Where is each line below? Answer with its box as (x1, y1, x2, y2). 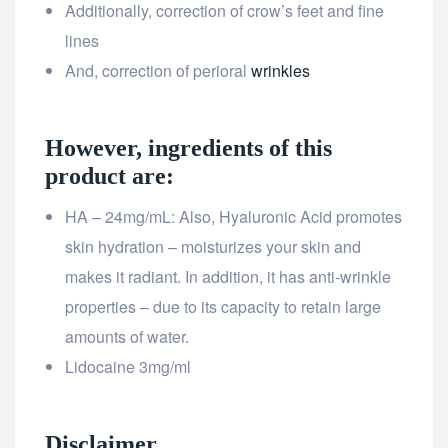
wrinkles (251, 59, 310, 83)
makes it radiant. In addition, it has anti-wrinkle (65, 265, 391, 289)
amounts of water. (65, 325, 189, 349)
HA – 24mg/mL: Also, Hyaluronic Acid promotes (65, 205, 402, 229)
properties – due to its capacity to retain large (65, 295, 381, 319)
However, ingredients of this (45, 135, 332, 162)
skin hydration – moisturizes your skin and (65, 235, 361, 259)
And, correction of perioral (65, 59, 251, 83)
